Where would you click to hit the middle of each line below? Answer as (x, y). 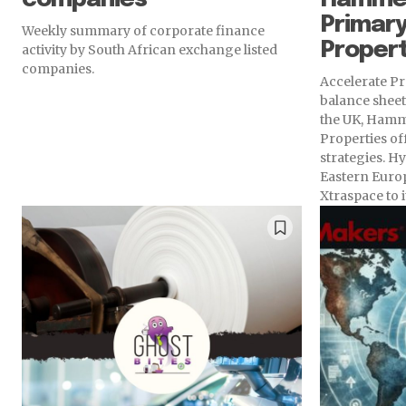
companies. (58, 69)
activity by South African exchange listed (150, 50)
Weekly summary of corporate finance (143, 31)
